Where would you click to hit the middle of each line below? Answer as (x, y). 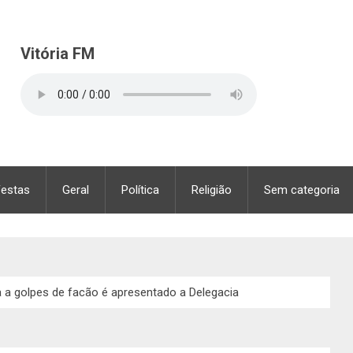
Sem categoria (302, 190)
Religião (212, 190)
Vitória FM (58, 54)
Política (140, 190)
